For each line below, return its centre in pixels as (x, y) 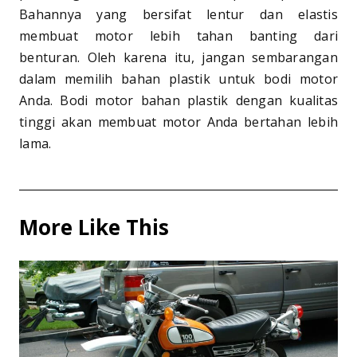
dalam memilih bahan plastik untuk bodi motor (178, 78)
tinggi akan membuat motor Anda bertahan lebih (178, 122)
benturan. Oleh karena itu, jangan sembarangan (178, 57)
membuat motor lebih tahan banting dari (178, 35)
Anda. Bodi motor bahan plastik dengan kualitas (178, 100)
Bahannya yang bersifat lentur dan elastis (178, 14)
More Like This (94, 227)
